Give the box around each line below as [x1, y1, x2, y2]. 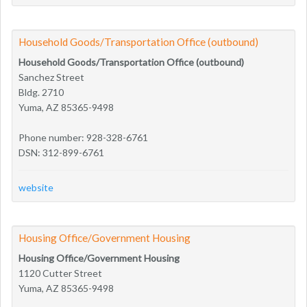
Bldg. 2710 [19, 86, 64, 98]
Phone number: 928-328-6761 [19, 131, 148, 143]
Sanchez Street [19, 71, 84, 83]
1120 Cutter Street [19, 267, 102, 279]
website [19, 181, 53, 193]
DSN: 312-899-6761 [19, 146, 104, 158]
